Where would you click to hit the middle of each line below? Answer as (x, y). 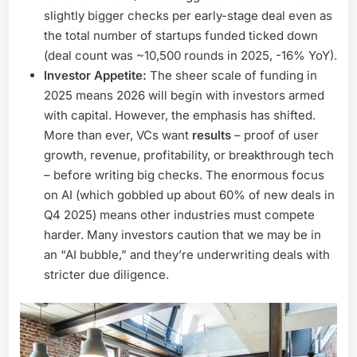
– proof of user (275, 135)
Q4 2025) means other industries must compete (179, 215)
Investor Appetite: (95, 76)
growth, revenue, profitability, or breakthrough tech (189, 155)
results (212, 135)
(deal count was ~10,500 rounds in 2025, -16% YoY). (190, 56)
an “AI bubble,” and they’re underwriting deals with (187, 255)
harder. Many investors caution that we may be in (182, 235)
